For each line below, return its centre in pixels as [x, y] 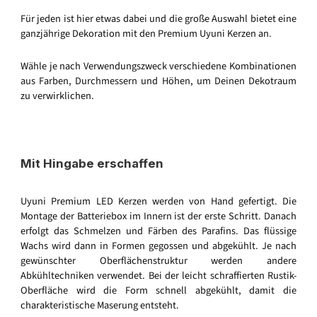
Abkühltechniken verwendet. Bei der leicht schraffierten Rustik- [158, 276]
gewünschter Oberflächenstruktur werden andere [158, 261]
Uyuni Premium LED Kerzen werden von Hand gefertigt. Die [158, 202]
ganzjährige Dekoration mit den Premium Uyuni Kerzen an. [146, 33]
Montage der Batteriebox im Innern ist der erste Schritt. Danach [158, 217]
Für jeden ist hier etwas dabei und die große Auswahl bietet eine [158, 18]
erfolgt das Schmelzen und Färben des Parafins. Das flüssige [158, 231]
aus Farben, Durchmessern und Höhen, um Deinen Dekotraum [158, 81]
